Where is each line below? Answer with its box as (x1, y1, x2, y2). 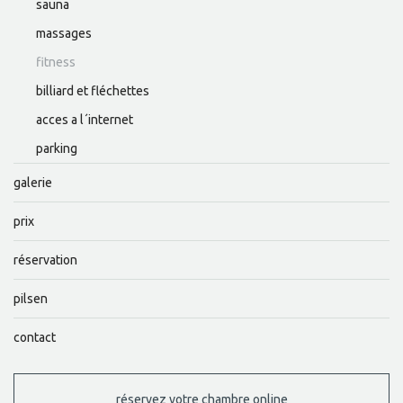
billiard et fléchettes (36, 84, 149, 99)
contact (13, 330, 56, 345)
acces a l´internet (36, 112, 133, 128)
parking (36, 141, 77, 157)
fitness (36, 55, 76, 70)
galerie (13, 175, 52, 191)
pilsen (13, 291, 48, 307)
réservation (13, 253, 77, 268)
